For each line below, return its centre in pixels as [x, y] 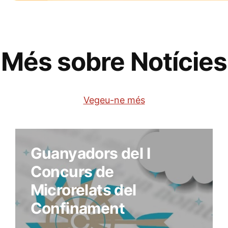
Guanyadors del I [90, 153]
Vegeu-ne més [114, 100]
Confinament [78, 208]
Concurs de [72, 172]
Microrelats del [83, 190]
